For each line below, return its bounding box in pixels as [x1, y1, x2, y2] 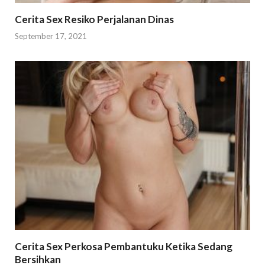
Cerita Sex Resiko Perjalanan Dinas [15, 12, 174, 25]
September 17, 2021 [15, 31, 87, 41]
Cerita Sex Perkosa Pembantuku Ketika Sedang [15, 240, 232, 253]
